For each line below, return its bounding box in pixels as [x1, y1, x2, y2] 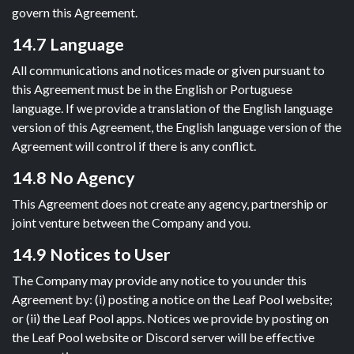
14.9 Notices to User [12, 244, 170, 265]
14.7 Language [12, 34, 124, 55]
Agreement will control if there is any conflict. [12, 138, 256, 153]
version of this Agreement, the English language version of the [12, 119, 341, 134]
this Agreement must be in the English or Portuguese [12, 81, 292, 96]
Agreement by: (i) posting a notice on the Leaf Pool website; [12, 292, 333, 307]
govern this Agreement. [12, 5, 137, 20]
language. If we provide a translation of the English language [12, 100, 333, 115]
